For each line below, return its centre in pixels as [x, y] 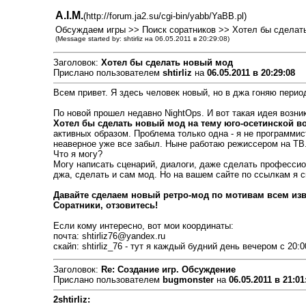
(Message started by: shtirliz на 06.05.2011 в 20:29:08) [142, 39]
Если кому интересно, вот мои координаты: [143, 226]
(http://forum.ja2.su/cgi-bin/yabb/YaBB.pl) [165, 16]
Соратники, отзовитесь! [105, 205]
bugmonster [188, 280]
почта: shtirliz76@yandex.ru [109, 236]
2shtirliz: [71, 300]
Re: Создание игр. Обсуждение [168, 269]
